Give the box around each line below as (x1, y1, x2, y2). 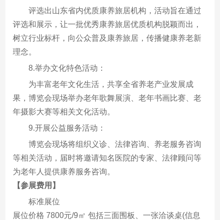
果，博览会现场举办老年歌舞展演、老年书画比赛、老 (13, 93, 202, 102)
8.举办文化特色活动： (28, 63, 106, 72)
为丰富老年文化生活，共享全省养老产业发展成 (28, 80, 194, 88)
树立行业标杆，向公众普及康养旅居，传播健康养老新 (13, 33, 202, 42)
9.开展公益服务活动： (28, 123, 106, 132)
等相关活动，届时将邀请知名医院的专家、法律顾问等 (13, 153, 202, 162)
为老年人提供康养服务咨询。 (13, 167, 115, 176)
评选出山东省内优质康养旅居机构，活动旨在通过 (28, 6, 202, 15)
